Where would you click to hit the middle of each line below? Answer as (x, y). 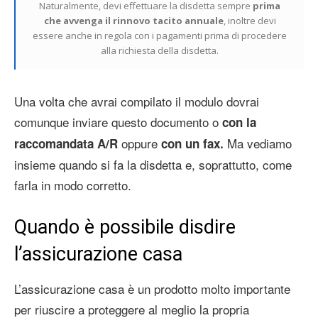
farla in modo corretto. (73, 185)
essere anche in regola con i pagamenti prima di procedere (160, 35)
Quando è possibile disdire (125, 227)
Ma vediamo (258, 143)
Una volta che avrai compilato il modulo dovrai (137, 101)
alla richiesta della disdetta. (160, 50)
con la (239, 122)
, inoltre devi (250, 20)
